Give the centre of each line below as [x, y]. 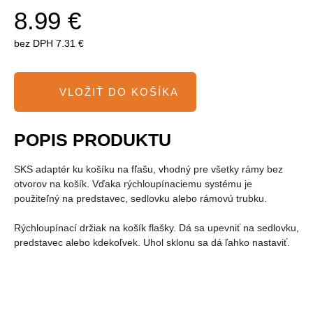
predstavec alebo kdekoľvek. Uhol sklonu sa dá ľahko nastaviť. [152, 242]
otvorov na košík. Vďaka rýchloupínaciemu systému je [133, 184]
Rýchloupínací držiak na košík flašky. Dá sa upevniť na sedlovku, [156, 228]
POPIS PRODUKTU [95, 140]
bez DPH [34, 43]
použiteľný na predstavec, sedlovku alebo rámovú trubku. [140, 198]
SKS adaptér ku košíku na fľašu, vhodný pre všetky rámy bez [148, 169]
